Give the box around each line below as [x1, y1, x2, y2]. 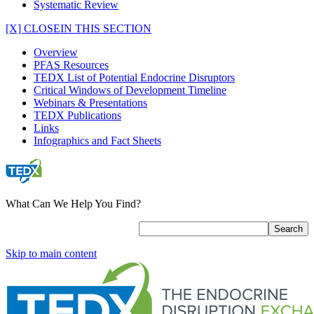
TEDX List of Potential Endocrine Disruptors [34, 71, 235, 83]
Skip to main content [6, 247, 97, 259]
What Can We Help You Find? [6, 198, 141, 210]
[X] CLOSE [6, 22, 60, 34]
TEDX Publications [34, 109, 121, 121]
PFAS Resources [34, 59, 109, 71]
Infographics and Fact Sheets [34, 135, 161, 146]
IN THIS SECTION [60, 22, 151, 34]
